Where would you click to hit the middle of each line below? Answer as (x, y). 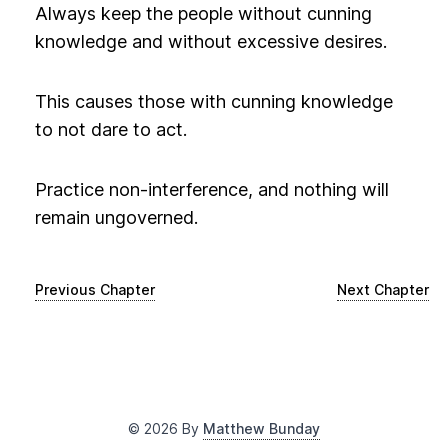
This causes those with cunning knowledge (213, 101)
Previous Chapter (94, 289)
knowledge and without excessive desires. (210, 41)
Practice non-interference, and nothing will (211, 189)
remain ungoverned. (116, 217)
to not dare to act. (110, 129)
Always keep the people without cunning (203, 13)
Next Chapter (383, 289)
